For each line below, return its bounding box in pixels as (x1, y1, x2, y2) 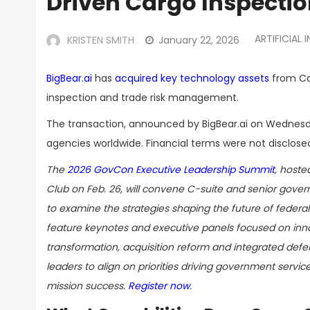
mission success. (46, 279, 128, 293)
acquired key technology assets (115, 71, 269, 85)
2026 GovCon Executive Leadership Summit (67, 163, 275, 176)
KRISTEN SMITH (67, 33, 134, 47)
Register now (128, 279, 190, 293)
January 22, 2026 (158, 33, 239, 47)
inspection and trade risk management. (46, 91, 239, 104)
